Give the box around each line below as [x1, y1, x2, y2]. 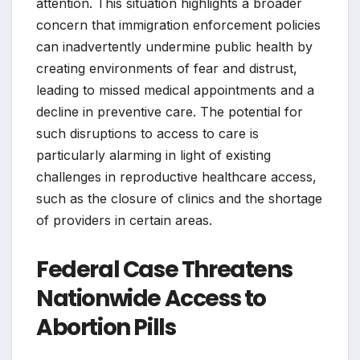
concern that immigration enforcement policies [36, 17, 321, 34]
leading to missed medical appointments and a [36, 82, 314, 99]
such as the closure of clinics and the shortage [36, 190, 322, 207]
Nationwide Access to [36, 283, 267, 315]
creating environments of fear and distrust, [36, 60, 297, 77]
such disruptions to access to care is [36, 125, 259, 142]
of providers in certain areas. [36, 212, 212, 229]
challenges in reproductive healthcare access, [36, 169, 317, 186]
